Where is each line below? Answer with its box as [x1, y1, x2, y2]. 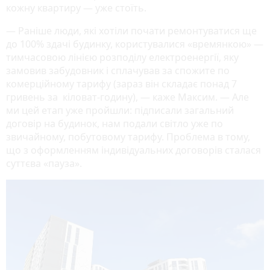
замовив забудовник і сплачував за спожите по [6, 63, 230, 77]
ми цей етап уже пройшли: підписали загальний [6, 103, 234, 117]
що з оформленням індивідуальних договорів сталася [6, 143, 261, 157]
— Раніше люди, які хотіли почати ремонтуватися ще [6, 24, 257, 37]
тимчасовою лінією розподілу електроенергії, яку [6, 50, 239, 64]
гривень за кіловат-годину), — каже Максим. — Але [6, 90, 249, 104]
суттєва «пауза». [6, 156, 82, 170]
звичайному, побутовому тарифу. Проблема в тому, [6, 130, 250, 143]
